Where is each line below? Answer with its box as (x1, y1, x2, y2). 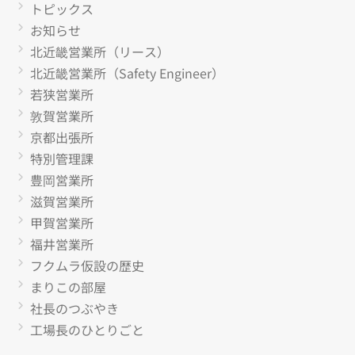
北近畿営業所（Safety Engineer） (30, 63, 224, 82)
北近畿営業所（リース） (30, 41, 170, 61)
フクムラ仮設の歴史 (30, 255, 144, 275)
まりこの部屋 (30, 277, 106, 296)
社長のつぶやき (30, 298, 119, 318)
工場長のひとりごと (30, 319, 144, 339)
